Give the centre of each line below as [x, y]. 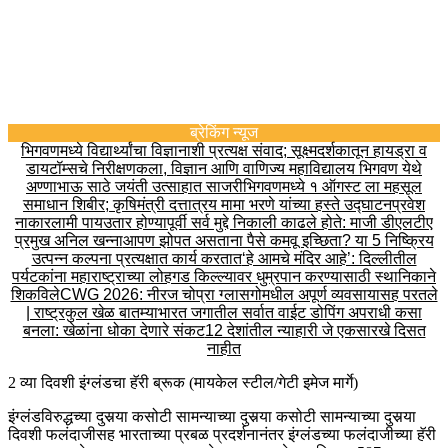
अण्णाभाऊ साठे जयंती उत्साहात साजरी [134, 187]
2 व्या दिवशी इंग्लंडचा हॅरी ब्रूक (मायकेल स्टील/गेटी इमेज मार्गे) [183, 383]
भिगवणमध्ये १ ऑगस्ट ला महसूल [332, 187]
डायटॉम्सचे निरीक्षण [81, 169]
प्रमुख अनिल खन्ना [68, 241]
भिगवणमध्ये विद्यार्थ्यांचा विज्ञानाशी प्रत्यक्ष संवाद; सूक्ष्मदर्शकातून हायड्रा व [224, 151]
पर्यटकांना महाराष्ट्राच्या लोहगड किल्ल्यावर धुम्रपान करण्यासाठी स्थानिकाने [224, 277]
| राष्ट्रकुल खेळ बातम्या [92, 313]
